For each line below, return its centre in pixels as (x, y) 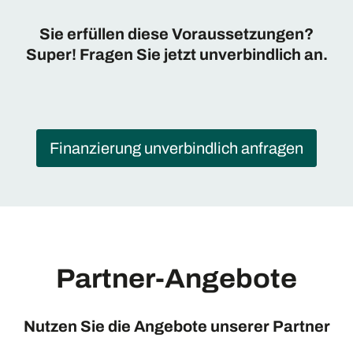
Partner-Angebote (176, 279)
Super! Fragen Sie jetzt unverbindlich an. (176, 54)
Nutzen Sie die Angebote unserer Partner (176, 327)
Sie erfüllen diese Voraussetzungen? (176, 33)
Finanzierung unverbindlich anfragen (176, 149)
